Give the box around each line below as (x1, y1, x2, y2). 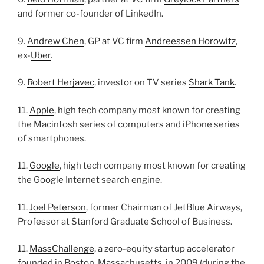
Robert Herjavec (27, 77, 94, 88)
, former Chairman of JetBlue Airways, (86, 202, 242, 213)
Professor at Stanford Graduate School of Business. (18, 216, 232, 227)
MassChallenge (29, 243, 94, 255)
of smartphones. (18, 133, 86, 144)
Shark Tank (189, 77, 235, 88)
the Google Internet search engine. (18, 174, 162, 186)
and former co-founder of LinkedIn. (18, 8, 163, 19)
